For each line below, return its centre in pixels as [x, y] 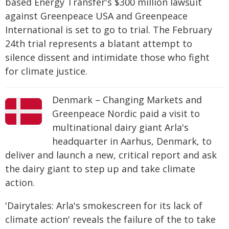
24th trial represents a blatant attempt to [99, 43]
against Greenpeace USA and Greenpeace [96, 16]
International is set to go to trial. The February [109, 29]
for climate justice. [46, 71]
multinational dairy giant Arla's [120, 127]
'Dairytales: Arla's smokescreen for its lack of [104, 205]
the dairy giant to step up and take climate [100, 168]
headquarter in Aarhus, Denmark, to [132, 141]
